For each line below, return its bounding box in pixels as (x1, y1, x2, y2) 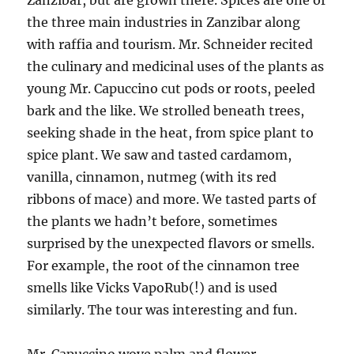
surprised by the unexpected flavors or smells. (27, 235, 315, 252)
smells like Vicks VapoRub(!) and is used (27, 280, 278, 296)
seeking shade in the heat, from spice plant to (27, 125, 314, 141)
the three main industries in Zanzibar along (27, 14, 301, 31)
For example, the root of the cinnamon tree (27, 258, 300, 274)
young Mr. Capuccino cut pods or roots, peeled (27, 81, 316, 97)
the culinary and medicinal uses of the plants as (27, 58, 325, 75)
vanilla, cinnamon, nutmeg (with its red (27, 169, 277, 186)
